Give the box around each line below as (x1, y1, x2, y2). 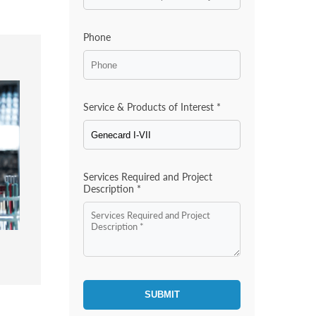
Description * (83, 183, 142, 195)
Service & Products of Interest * (83, 101, 221, 113)
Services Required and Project (83, 171, 213, 183)
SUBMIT (144, 289, 180, 300)
